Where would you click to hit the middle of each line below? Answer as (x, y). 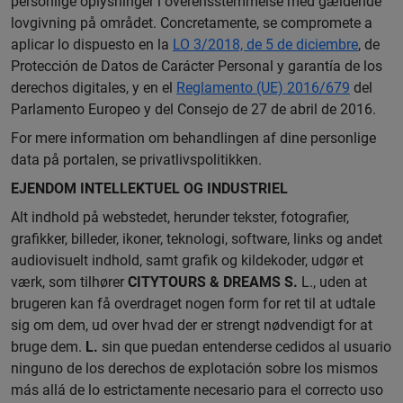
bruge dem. (48, 347)
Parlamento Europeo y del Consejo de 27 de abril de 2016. (193, 109)
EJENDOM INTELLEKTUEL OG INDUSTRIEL (149, 188)
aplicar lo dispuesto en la (92, 45)
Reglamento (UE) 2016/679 (263, 88)
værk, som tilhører (69, 282)
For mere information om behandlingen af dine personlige (193, 138)
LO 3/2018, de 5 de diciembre (265, 45)
